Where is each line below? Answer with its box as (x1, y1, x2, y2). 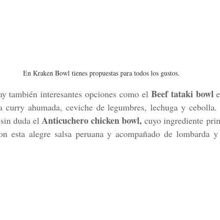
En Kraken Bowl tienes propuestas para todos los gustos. (23, 68, 180, 78)
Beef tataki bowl (151, 87, 217, 100)
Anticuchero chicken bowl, (41, 113, 142, 127)
